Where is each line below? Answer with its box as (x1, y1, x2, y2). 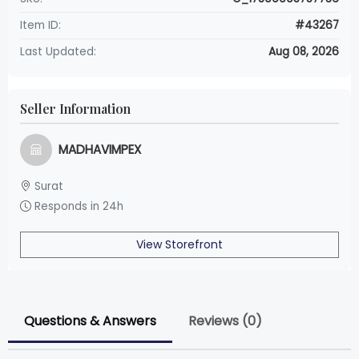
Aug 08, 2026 (268, 44, 339, 60)
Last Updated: (20, 44, 96, 60)
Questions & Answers (24, 312, 156, 331)
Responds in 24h (31, 199, 123, 215)
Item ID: (20, 18, 61, 34)
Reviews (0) (188, 312, 262, 331)
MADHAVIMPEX (58, 141, 141, 159)
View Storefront (136, 236, 223, 253)
